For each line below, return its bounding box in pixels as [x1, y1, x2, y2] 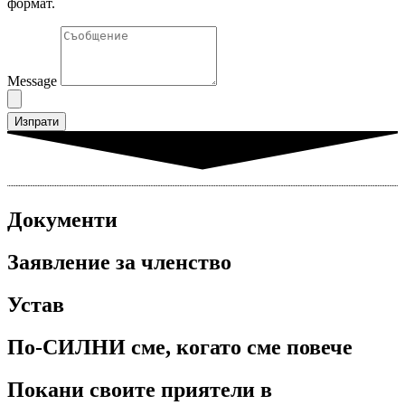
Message [7, 73, 61, 89]
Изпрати [14, 115, 59, 129]
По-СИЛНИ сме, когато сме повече [7, 334, 353, 359]
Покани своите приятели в [7, 377, 272, 401]
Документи [7, 208, 118, 232]
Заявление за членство [7, 250, 231, 275]
